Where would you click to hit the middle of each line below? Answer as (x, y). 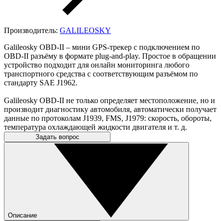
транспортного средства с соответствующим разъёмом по (101, 74)
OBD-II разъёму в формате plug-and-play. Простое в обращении (110, 56)
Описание (22, 215)
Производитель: (32, 30)
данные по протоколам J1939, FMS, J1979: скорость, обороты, (108, 118)
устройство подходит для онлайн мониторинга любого (97, 65)
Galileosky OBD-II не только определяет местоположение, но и (110, 100)
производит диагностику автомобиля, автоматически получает (110, 109)
